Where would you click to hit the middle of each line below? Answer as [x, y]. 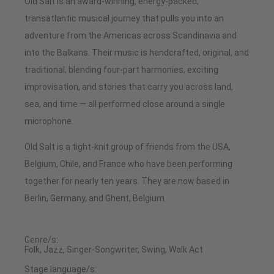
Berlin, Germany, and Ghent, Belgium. [95, 198]
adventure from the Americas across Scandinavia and [131, 36]
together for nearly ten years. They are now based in [127, 181]
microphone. [49, 121]
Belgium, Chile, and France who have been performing [128, 164]
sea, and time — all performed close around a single [125, 104]
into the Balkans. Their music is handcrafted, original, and [137, 53]
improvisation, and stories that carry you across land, [129, 87]
